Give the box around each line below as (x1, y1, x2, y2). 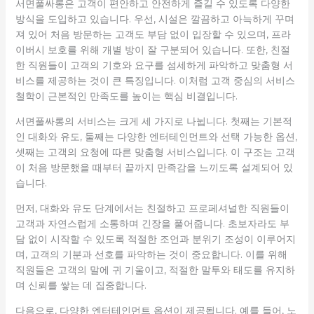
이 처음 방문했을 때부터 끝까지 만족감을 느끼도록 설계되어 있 (15, 161, 293, 174)
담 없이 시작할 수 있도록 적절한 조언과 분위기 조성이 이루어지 (15, 232, 296, 245)
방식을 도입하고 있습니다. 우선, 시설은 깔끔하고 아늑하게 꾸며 (15, 12, 294, 25)
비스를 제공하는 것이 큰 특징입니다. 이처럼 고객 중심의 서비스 (15, 74, 295, 87)
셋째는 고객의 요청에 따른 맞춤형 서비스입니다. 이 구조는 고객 (15, 145, 295, 158)
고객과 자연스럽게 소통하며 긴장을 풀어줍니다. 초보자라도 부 (15, 217, 289, 230)
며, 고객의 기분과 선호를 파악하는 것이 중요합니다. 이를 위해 (15, 247, 287, 261)
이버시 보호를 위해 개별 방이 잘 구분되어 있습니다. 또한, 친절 (15, 43, 290, 56)
